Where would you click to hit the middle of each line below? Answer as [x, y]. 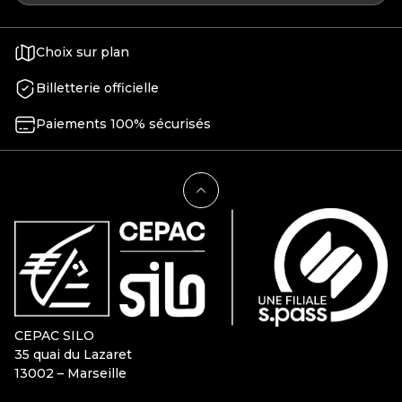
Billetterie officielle [97, 88]
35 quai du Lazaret [73, 354]
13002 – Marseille [70, 373]
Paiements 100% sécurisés [123, 124]
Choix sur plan [83, 52]
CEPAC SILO [54, 335]
